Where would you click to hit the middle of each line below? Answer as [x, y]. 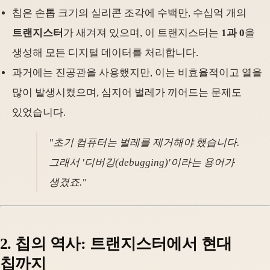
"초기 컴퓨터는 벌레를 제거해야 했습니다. [144, 143]
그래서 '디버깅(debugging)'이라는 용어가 [142, 163]
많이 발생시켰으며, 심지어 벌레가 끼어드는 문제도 [127, 93]
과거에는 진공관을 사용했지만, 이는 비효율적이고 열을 [137, 73]
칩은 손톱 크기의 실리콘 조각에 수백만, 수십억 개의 [129, 13]
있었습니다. [39, 113]
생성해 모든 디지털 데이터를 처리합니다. [105, 53]
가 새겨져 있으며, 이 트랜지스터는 [142, 33]
